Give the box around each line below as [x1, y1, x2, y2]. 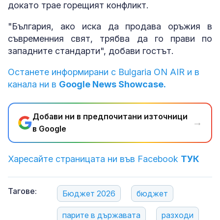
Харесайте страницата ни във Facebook [8, 153, 181, 164]
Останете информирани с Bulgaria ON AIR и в [8, 66, 199, 77]
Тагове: [8, 186, 37, 196]
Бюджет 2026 [62, 188, 115, 198]
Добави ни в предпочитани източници [32, 111, 188, 121]
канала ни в [8, 79, 59, 89]
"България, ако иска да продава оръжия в [8, 21, 212, 31]
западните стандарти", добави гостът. [8, 45, 173, 56]
